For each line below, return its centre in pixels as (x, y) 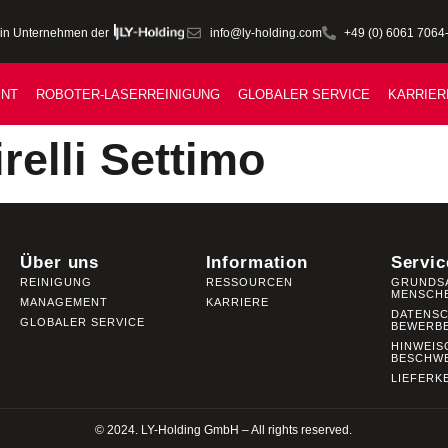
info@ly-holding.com (265, 32)
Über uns (60, 263)
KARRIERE (237, 302)
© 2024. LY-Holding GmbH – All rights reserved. (224, 430)
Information (257, 263)
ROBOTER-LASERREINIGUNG (128, 95)
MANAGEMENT (64, 302)
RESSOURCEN (249, 282)
